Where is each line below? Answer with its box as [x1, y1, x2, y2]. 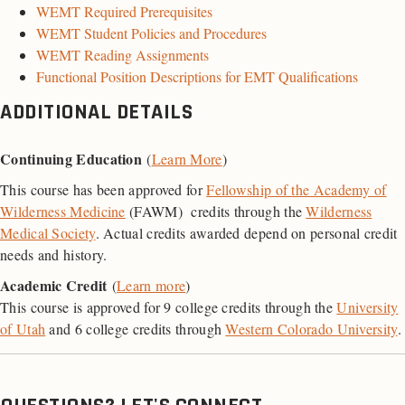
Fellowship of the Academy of [206, 180, 387, 200]
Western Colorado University [225, 319, 398, 339]
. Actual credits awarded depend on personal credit [95, 223, 398, 243]
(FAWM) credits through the [125, 202, 306, 221]
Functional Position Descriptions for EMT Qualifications [36, 67, 358, 87]
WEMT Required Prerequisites [36, 2, 212, 22]
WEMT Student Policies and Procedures [36, 24, 267, 43]
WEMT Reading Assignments [36, 45, 209, 65]
